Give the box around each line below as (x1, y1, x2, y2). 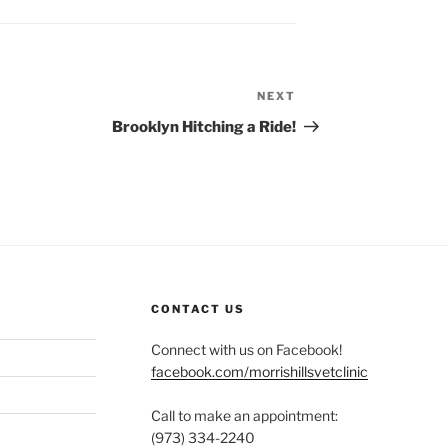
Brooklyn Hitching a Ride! (112, 118, 297, 137)
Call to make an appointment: (150, 407, 338, 425)
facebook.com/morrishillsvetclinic (150, 363, 368, 381)
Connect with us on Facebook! (150, 341, 342, 359)
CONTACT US (150, 302, 245, 317)
